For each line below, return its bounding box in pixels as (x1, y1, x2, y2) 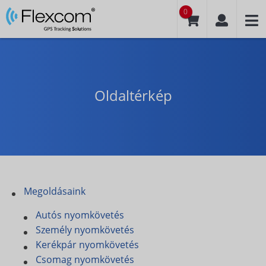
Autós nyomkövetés (36, 208, 124, 221)
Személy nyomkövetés (36, 223, 134, 236)
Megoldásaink (24, 185, 85, 198)
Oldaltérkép (94, 85, 172, 105)
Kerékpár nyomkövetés (36, 238, 139, 251)
